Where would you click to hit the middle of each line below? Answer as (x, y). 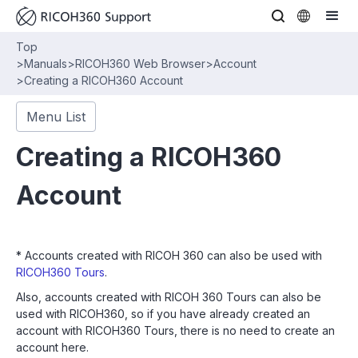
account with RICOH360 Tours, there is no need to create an (175, 330)
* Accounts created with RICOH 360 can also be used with (169, 255)
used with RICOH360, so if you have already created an (163, 314)
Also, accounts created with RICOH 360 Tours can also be (169, 297)
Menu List (56, 117)
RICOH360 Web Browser (140, 64)
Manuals (46, 64)
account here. (52, 347)
